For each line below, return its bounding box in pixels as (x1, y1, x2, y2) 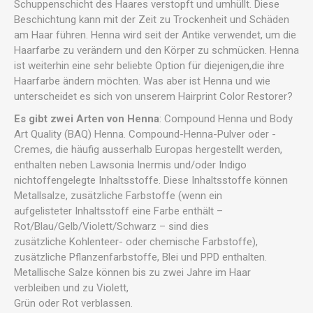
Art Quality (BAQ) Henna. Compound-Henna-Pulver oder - (14, 128, 276, 140)
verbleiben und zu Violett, (14, 282, 129, 294)
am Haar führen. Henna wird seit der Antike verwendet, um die (14, 29, 296, 41)
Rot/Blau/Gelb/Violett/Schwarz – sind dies (14, 220, 209, 233)
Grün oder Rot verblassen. (14, 297, 133, 310)
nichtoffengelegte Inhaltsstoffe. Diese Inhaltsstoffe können (14, 174, 288, 187)
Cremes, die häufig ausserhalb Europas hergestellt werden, (14, 143, 282, 156)
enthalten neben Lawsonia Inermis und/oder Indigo (14, 159, 247, 171)
